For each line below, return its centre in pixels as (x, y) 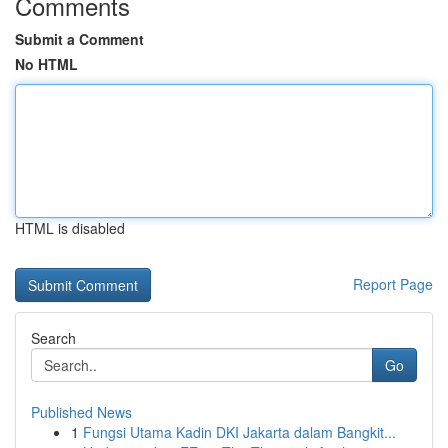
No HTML (46, 64)
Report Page (393, 284)
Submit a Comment (79, 39)
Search (53, 338)
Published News (81, 412)
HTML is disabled (70, 228)
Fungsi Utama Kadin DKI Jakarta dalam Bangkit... (239, 432)
